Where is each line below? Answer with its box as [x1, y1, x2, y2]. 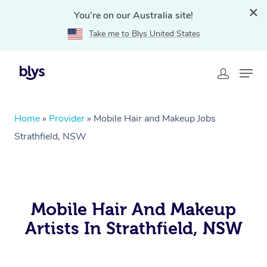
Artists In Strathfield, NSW [24, 219, 243, 238]
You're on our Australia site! [74, 9, 193, 22]
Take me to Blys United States [88, 28, 200, 39]
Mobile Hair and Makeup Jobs [94, 112, 216, 125]
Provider [49, 112, 85, 125]
